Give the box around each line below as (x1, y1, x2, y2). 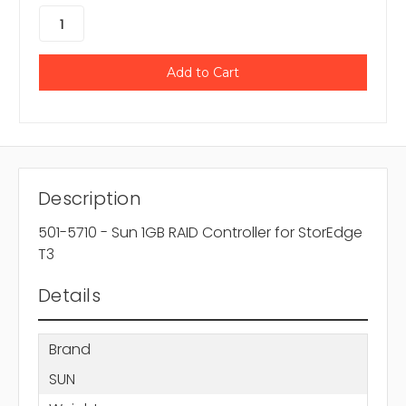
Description (38, 186, 141, 212)
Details (38, 283, 101, 309)
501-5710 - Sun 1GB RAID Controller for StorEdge (38, 222, 362, 244)
